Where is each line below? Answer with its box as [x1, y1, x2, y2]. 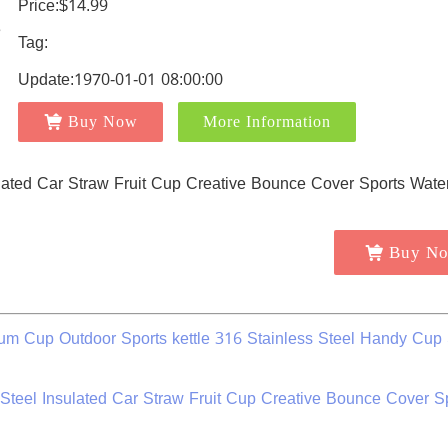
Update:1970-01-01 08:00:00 [17, 64, 223, 95]
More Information [202, 113, 331, 130]
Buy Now [67, 113, 138, 130]
